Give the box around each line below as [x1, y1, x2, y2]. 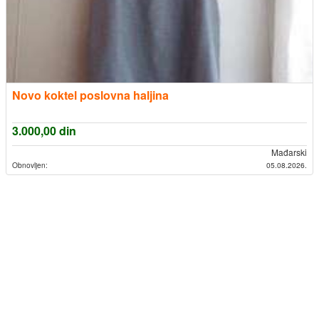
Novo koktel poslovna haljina [12, 87, 169, 104]
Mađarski [269, 146, 307, 159]
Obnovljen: [12, 159, 48, 171]
